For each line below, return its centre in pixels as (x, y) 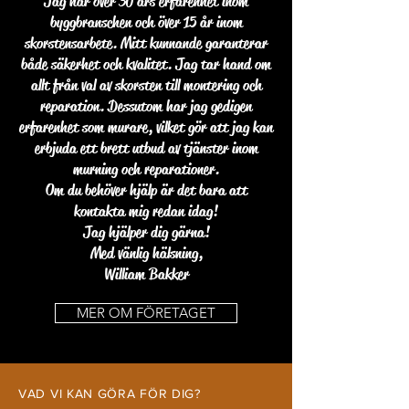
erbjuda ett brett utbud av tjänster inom (146, 148)
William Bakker (146, 274)
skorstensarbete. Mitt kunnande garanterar (146, 43)
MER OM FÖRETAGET (146, 313)
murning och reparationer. (146, 169)
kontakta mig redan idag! (146, 211)
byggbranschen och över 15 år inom (146, 22)
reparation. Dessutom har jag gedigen (146, 106)
